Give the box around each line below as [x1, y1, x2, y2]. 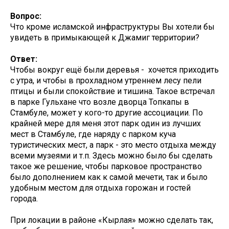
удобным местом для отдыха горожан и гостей [10, 183, 191, 193]
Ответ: [10, 54, 37, 64]
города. [10, 194, 38, 204]
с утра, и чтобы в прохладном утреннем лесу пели [10, 76, 201, 86]
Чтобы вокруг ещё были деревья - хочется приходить [10, 65, 219, 75]
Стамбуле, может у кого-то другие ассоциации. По [10, 108, 203, 118]
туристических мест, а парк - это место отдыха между [10, 140, 216, 150]
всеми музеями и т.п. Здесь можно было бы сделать [10, 151, 213, 161]
